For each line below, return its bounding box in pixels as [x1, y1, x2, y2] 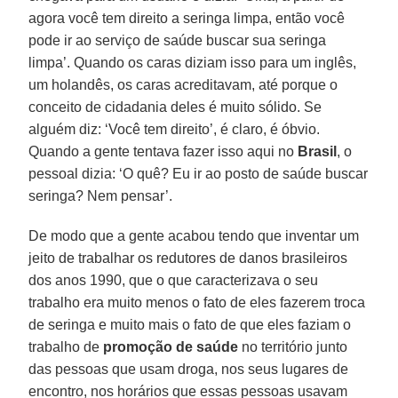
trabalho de [28, 338, 104, 354]
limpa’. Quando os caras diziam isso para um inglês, [28, 54, 357, 70]
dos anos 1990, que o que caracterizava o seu [28, 272, 319, 288]
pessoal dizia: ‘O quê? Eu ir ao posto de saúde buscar [28, 165, 369, 181]
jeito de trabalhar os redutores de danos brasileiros [28, 250, 348, 266]
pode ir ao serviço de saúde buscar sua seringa [28, 32, 327, 48]
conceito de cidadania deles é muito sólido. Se [28, 99, 322, 115]
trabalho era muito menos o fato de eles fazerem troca [28, 294, 366, 310]
